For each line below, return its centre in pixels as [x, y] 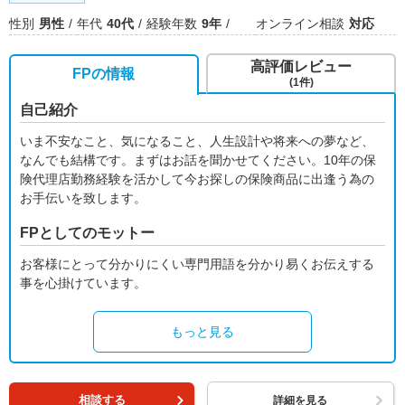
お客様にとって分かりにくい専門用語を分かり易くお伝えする [197, 264]
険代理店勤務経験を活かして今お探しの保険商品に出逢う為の [197, 179]
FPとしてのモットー [87, 232]
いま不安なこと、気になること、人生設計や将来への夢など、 [197, 141]
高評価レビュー [301, 66]
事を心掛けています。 [83, 283]
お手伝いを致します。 [83, 198]
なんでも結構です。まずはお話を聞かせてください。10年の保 [198, 160]
